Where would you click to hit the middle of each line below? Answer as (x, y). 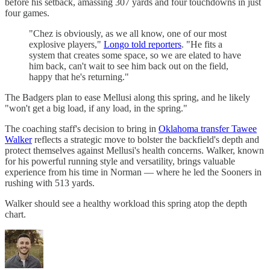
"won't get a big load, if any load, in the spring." (96, 108)
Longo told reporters (143, 45)
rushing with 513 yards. (50, 183)
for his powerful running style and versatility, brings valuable (120, 162)
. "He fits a (202, 45)
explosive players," (66, 45)
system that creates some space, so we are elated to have (135, 55)
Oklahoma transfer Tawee (208, 129)
